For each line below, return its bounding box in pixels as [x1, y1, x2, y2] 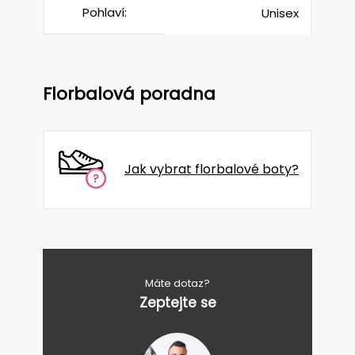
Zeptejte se [139, 292, 216, 312]
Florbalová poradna [43, 82, 216, 106]
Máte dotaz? [145, 275, 210, 291]
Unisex [261, 4, 299, 21]
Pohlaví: [82, 3, 127, 21]
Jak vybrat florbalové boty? [124, 159, 299, 178]
